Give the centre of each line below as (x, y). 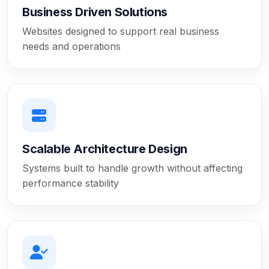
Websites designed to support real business (121, 31)
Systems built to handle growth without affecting (132, 168)
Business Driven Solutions (95, 12)
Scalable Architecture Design (105, 149)
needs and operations (71, 46)
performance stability (71, 183)
